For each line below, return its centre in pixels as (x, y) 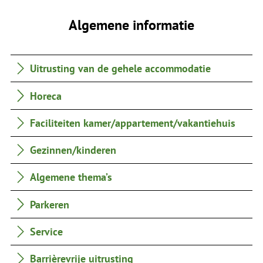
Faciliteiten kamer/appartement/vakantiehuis (133, 122)
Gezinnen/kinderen (73, 150)
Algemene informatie (131, 25)
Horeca (46, 95)
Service (47, 231)
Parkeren (50, 204)
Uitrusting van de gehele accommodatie (121, 68)
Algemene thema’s (71, 177)
